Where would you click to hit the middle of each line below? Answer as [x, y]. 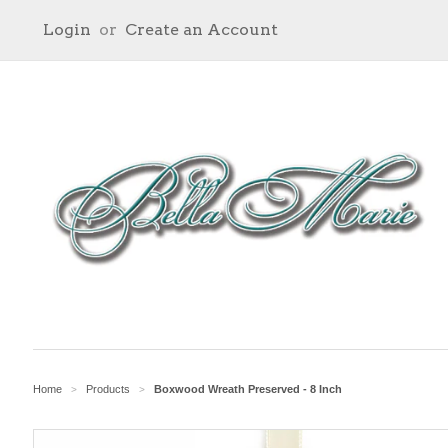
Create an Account [201, 29]
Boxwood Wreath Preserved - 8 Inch [248, 389]
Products [108, 389]
